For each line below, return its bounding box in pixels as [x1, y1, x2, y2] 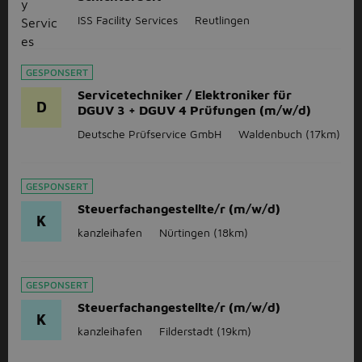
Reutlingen [195, 13, 250, 27]
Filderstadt [159, 324, 213, 338]
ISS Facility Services [78, 13, 178, 27]
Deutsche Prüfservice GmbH [78, 127, 221, 141]
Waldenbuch [238, 127, 302, 141]
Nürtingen [159, 225, 210, 239]
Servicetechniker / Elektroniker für [78, 87, 292, 102]
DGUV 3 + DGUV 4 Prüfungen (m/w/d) [78, 103, 311, 117]
